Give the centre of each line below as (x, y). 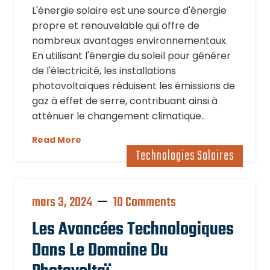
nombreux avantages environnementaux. (130, 41)
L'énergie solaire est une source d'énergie (129, 11)
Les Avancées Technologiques (133, 230)
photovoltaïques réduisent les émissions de (133, 86)
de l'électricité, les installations (104, 71)
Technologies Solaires (185, 156)
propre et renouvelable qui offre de (116, 26)
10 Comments (144, 202)
